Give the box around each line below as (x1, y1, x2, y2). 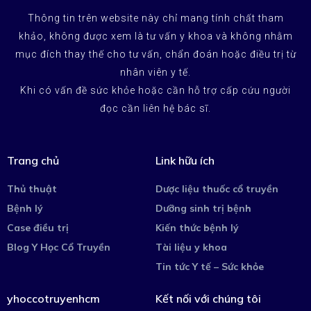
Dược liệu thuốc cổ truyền (155, 182, 278, 195)
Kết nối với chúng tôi (155, 291, 261, 305)
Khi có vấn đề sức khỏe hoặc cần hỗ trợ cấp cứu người (20, 84, 291, 96)
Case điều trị (7, 221, 69, 234)
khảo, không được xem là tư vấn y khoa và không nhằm (18, 30, 293, 42)
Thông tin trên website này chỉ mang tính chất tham (27, 12, 284, 24)
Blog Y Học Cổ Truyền (7, 240, 110, 253)
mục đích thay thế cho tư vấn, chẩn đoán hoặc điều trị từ (15, 48, 296, 60)
